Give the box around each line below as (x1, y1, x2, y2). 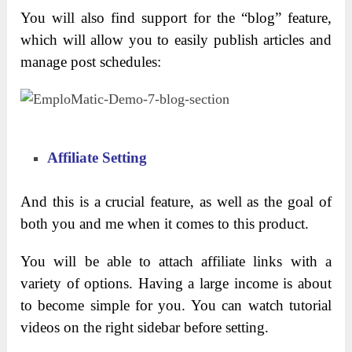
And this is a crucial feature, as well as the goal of (20, 192, 332, 210)
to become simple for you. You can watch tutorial (20, 296, 332, 313)
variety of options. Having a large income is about (20, 274, 332, 291)
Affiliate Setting (47, 148, 148, 166)
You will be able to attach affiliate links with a (20, 252, 332, 269)
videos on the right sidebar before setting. (20, 318, 269, 335)
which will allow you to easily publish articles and (20, 31, 332, 48)
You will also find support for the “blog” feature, (20, 9, 332, 26)
